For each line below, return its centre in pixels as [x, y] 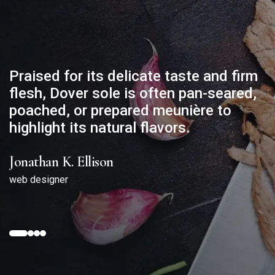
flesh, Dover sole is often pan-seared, [133, 94]
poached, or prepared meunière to [120, 111]
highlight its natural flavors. [100, 128]
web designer [39, 180]
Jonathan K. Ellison [61, 162]
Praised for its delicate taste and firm [134, 76]
